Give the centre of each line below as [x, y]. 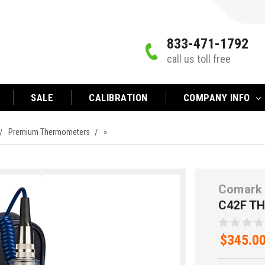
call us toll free [199, 59]
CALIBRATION [118, 98]
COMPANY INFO [218, 98]
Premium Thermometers [49, 132]
